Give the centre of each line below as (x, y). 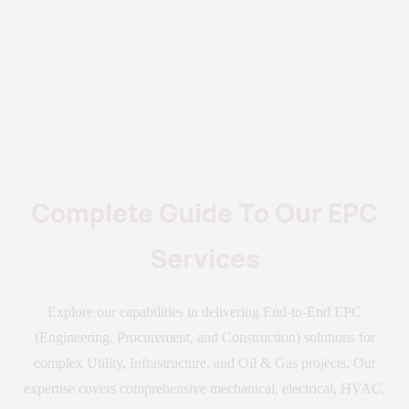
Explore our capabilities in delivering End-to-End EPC (204, 312)
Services (204, 259)
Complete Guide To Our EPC (204, 213)
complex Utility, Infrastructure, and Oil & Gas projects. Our (204, 363)
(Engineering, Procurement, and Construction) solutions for (204, 338)
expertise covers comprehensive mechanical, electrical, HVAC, (204, 389)
